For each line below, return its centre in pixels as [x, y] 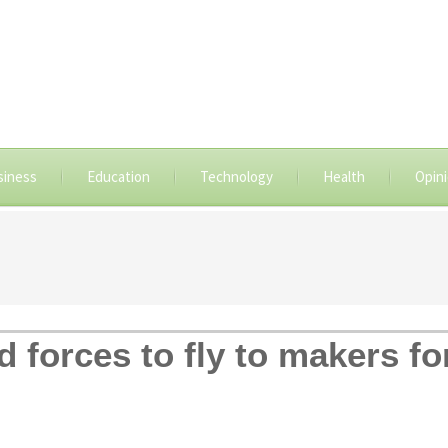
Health [343, 176]
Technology [236, 176]
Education [118, 176]
